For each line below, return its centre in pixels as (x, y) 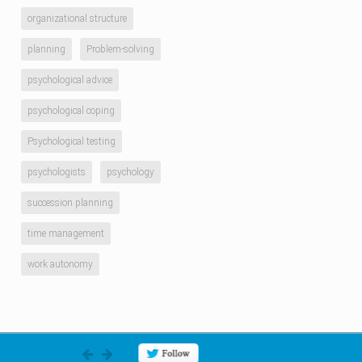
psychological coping (71, 111)
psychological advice (70, 80)
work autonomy (60, 264)
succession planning (70, 203)
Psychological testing (72, 141)
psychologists (57, 172)
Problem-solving (120, 49)
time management (66, 234)
